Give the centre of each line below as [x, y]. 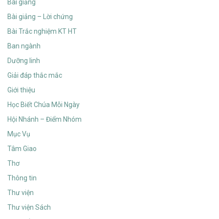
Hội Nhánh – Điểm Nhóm [44, 120]
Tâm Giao [22, 149]
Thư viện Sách [29, 208]
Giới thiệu [21, 90]
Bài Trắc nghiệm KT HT [42, 32]
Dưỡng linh [24, 61]
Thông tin [22, 178]
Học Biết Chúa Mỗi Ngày [44, 105]
